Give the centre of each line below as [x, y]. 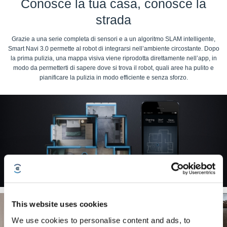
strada [113, 20]
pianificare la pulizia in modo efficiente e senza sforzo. [113, 78]
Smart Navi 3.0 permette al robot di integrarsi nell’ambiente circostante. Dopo [113, 49]
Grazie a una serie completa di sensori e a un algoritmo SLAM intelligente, [113, 39]
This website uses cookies [60, 204]
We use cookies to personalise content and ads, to [101, 220]
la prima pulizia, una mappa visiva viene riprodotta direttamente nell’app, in [113, 58]
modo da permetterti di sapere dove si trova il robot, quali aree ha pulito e [113, 68]
